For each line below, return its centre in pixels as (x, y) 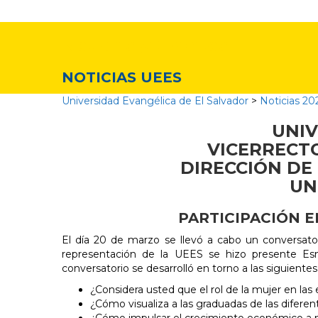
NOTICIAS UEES (122, 77)
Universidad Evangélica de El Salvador (155, 101)
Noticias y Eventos (145, 45)
